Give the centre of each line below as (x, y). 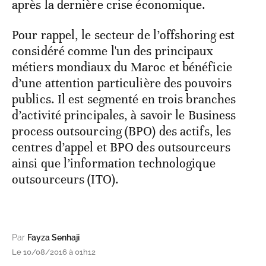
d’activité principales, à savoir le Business (124, 115)
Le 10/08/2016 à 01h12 (54, 252)
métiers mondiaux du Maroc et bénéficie (122, 67)
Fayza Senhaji (53, 237)
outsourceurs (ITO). (65, 179)
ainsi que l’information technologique (114, 163)
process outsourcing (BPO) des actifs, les (122, 131)
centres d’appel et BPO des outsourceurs (121, 147)
